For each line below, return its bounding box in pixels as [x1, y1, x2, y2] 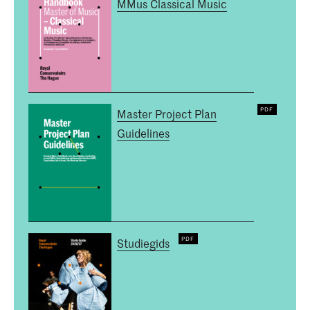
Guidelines [117, 125, 170, 141]
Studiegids [117, 235, 170, 251]
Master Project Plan [117, 106, 217, 122]
